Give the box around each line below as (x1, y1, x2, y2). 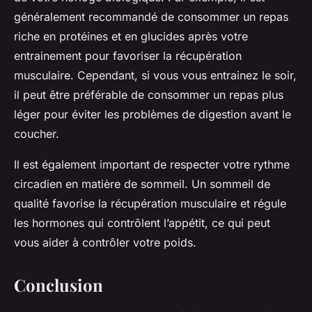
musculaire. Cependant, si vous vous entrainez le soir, (14, 68, 297, 82)
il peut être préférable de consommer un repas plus (14, 87, 283, 102)
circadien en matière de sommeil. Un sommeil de (14, 176, 270, 191)
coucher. (14, 126, 59, 141)
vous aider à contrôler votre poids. (14, 235, 196, 249)
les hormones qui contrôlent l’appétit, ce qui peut (14, 215, 270, 230)
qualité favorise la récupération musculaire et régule (14, 196, 286, 210)
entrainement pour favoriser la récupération (14, 48, 242, 63)
